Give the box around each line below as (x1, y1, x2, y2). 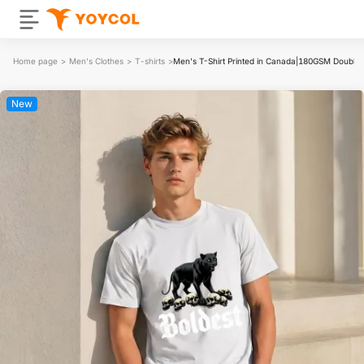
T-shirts (135, 55, 165, 66)
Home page (13, 55, 58, 66)
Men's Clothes (69, 55, 123, 66)
